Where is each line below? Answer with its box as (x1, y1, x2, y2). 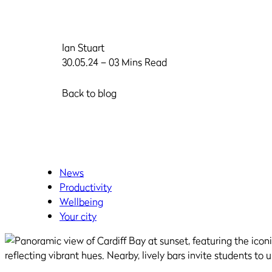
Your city (59, 209, 97, 223)
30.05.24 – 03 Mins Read (62, 55, 167, 69)
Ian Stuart (62, 40, 104, 55)
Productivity (59, 180, 112, 194)
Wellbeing (59, 194, 103, 209)
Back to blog (62, 86, 117, 100)
